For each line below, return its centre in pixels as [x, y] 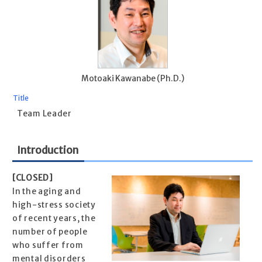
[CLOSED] [33, 178]
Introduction [48, 151]
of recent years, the [54, 219]
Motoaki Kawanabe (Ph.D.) [132, 78]
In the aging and [47, 192]
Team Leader [44, 113]
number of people [50, 232]
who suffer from [48, 246]
